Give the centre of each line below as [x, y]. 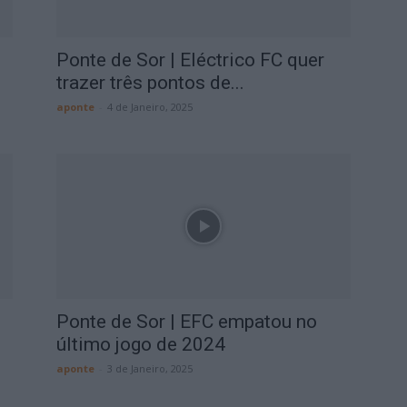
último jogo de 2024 [141, 344]
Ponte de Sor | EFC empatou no [187, 322]
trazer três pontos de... [150, 83]
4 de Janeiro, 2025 [150, 107]
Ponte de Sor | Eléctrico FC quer [190, 60]
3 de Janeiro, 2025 [150, 368]
